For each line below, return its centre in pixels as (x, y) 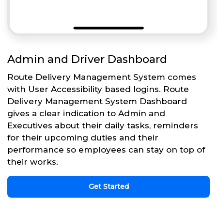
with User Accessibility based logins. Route (98, 89)
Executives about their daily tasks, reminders (103, 126)
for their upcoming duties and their (83, 138)
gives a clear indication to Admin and (86, 114)
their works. (33, 162)
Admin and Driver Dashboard (87, 60)
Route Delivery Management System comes (102, 77)
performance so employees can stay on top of (106, 150)
